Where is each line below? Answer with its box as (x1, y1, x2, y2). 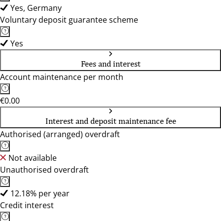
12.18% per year (10, 188, 70, 199)
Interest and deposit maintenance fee (45, 116, 176, 126)
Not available (8, 152, 57, 163)
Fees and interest (80, 59, 141, 69)
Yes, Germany (10, 2, 62, 13)
